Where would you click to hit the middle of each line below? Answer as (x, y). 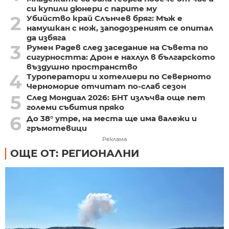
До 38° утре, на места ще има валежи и (111, 119)
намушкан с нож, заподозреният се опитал (120, 28)
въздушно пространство (82, 67)
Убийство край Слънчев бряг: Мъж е (104, 18)
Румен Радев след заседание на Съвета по (117, 48)
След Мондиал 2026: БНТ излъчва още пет (116, 98)
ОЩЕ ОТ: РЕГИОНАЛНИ (75, 154)
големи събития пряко (75, 107)
